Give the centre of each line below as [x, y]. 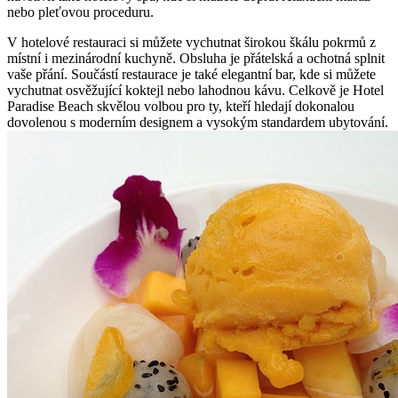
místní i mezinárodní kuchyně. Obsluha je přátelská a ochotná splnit [196, 58]
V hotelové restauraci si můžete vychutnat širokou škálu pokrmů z [191, 42]
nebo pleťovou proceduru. [80, 12]
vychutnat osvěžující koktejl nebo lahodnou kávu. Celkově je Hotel [195, 90]
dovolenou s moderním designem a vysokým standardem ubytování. [198, 122]
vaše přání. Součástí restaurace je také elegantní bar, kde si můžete [191, 74]
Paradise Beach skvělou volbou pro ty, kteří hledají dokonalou [181, 106]
